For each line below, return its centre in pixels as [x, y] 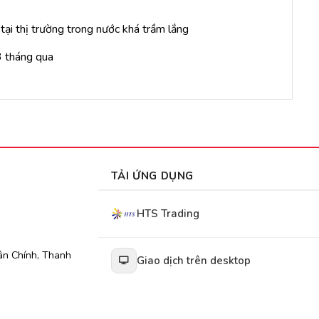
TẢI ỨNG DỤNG [152, 176]
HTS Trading [168, 214]
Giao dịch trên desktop [193, 261]
